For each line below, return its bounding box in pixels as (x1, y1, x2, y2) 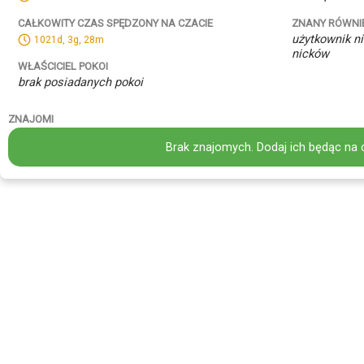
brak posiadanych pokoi (18, 75, 143, 90)
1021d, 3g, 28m (34, 33, 104, 45)
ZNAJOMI (8, 113, 54, 126)
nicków (292, 45, 329, 61)
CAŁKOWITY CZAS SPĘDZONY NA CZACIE (18, 16, 213, 29)
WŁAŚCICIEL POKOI (18, 60, 108, 73)
